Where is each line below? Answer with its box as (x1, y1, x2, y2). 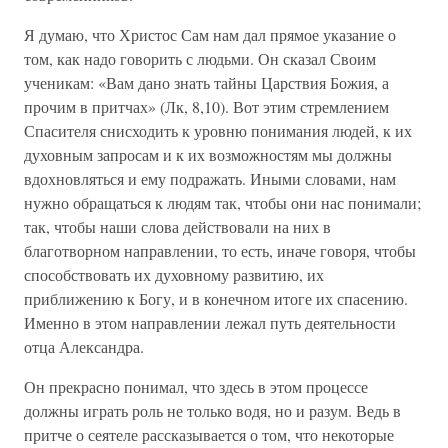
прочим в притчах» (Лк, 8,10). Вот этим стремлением (24, 96, 389, 117)
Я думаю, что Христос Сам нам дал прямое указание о (24, 24, 396, 45)
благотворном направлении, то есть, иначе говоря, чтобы (24, 240, 416, 261)
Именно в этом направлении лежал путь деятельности (24, 312, 396, 333)
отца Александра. (24, 336, 144, 357)
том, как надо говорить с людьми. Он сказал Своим (24, 48, 376, 69)
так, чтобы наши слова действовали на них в (24, 216, 331, 237)
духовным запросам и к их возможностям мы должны (24, 144, 392, 165)
